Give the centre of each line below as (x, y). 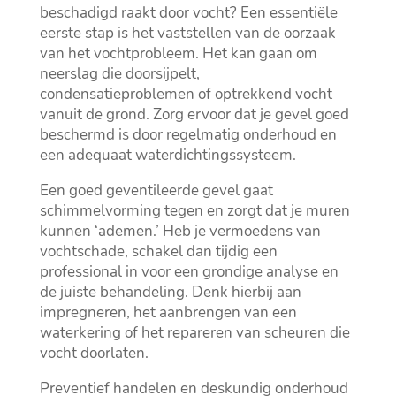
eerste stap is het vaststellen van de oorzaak (187, 34)
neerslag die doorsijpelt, (119, 74)
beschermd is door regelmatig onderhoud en (188, 135)
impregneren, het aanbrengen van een (168, 313)
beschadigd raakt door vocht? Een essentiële (188, 13)
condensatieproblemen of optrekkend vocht (186, 95)
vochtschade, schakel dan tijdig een (158, 252)
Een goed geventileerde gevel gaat (156, 191)
